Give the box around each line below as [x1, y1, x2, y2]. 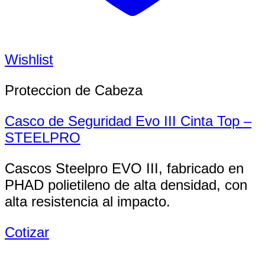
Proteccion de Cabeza [5, 82, 143, 99]
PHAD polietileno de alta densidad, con [5, 177, 247, 193]
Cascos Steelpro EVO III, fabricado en [5, 160, 244, 177]
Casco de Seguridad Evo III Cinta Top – [5, 113, 251, 130]
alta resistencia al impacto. [5, 193, 170, 210]
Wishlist [5, 51, 53, 68]
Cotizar [5, 224, 49, 241]
